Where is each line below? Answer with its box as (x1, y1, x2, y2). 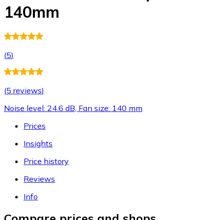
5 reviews (6, 85, 42, 95)
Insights (24, 138, 53, 148)
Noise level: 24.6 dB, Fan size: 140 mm (4, 103, 142, 113)
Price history (24, 156, 69, 166)
